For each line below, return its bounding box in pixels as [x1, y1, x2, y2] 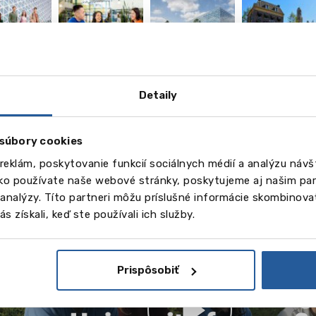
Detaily [138, 88, 178, 102]
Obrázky [171, 111, 214, 126]
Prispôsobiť [116, 264, 179, 276]
